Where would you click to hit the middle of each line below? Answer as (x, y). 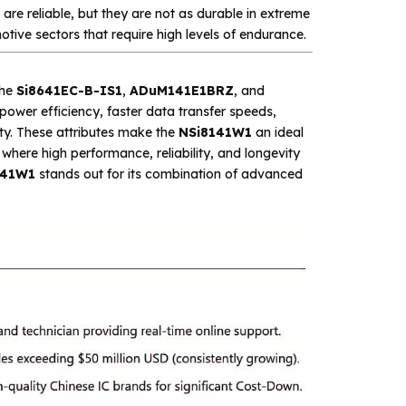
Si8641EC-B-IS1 (69, 90)
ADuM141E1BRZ (181, 90)
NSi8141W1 (215, 132)
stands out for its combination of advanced (169, 174)
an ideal (277, 132)
